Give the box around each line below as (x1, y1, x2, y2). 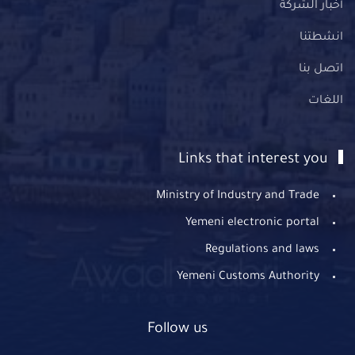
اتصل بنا (299, 63, 343, 76)
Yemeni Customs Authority (177, 271, 319, 284)
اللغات (308, 95, 343, 108)
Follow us (147, 322, 208, 338)
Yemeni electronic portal (185, 217, 319, 230)
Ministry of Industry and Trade (156, 190, 319, 203)
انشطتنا (300, 32, 343, 44)
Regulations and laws (205, 244, 319, 257)
